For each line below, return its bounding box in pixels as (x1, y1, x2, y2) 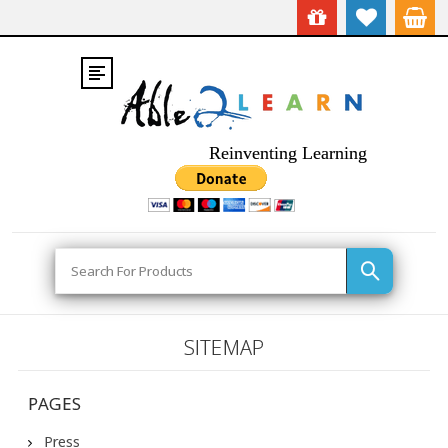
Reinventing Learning (209, 143, 367, 163)
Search (54, 249, 99, 268)
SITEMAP (183, 334, 265, 361)
